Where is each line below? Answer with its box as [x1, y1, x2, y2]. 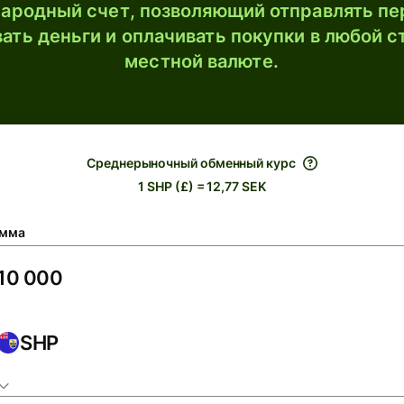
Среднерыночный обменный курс [87, 155, 296, 170]
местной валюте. [124, 50, 279, 72]
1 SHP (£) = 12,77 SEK [138, 179, 266, 194]
